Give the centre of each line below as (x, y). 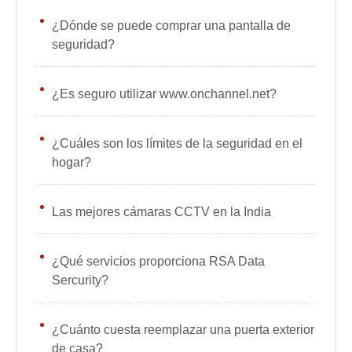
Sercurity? (80, 280)
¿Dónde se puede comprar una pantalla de (171, 26)
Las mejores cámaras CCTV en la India (161, 212)
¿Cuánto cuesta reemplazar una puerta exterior (183, 330)
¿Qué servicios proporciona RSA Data (158, 261)
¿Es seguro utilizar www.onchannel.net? (164, 94)
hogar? (71, 162)
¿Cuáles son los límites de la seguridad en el (177, 143)
